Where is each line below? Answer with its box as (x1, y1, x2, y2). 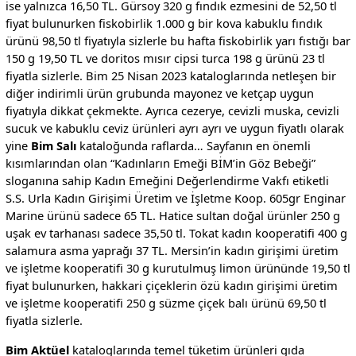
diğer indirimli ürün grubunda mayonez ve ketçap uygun (5, 85, 314, 102)
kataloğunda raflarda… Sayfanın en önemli (75, 137, 311, 154)
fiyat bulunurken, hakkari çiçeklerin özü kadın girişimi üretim (5, 277, 338, 294)
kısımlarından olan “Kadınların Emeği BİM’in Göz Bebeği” (5, 155, 315, 172)
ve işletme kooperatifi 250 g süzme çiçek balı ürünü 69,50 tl (5, 295, 327, 311)
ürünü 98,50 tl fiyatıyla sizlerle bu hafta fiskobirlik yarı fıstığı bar (5, 33, 350, 49)
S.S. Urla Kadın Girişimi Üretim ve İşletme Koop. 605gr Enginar (5, 190, 346, 207)
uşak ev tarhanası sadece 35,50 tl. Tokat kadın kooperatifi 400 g (5, 225, 347, 242)
